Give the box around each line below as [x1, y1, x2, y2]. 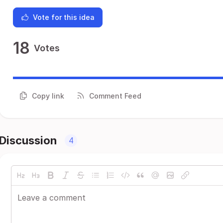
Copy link [32, 91, 64, 100]
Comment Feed [89, 91, 141, 100]
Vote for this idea [33, 13, 95, 21]
